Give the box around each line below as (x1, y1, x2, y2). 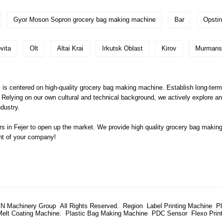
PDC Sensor (152, 210, 187, 218)
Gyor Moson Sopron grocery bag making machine (13, 16, 156, 24)
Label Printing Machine (146, 202, 212, 210)
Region (122, 202, 143, 210)
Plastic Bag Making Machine (65, 210, 148, 218)
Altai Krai (57, 45, 83, 53)
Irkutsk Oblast (102, 45, 143, 53)
